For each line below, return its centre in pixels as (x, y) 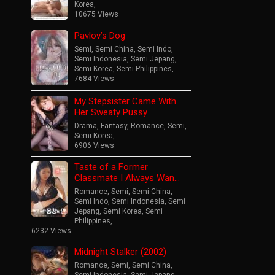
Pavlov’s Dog (100, 35)
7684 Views (94, 78)
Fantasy (114, 126)
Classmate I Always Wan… (127, 178)
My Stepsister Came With (125, 101)
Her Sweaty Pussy (111, 112)
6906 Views (94, 145)
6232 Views (51, 230)
